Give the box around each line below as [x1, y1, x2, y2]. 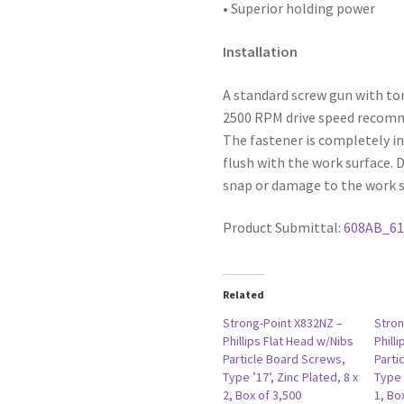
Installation [223, 41, 298, 60]
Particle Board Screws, [223, 350, 346, 367]
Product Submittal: [223, 218, 344, 237]
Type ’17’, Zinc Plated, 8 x [223, 368, 359, 385]
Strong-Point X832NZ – [223, 314, 344, 331]
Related [223, 287, 265, 301]
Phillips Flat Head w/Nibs [223, 332, 354, 349]
